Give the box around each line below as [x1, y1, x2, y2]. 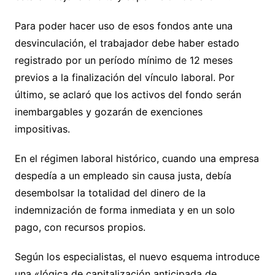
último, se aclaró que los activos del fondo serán [14, 88, 241, 101]
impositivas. [14, 123, 70, 136]
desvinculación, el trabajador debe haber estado [14, 37, 239, 50]
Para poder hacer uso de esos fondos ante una [14, 20, 233, 33]
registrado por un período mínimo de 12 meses [14, 54, 233, 67]
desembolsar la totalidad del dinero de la [14, 187, 206, 199]
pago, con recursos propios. [14, 221, 145, 234]
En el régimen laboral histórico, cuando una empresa [14, 152, 259, 165]
